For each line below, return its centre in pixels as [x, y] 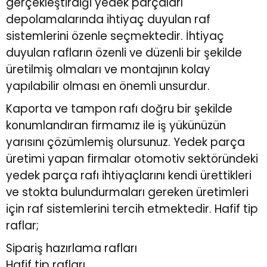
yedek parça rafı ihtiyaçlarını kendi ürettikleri [129, 176]
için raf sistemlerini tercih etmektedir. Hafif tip [132, 209]
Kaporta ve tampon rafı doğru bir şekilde [119, 109]
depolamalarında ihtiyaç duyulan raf [108, 20]
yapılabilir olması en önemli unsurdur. [109, 86]
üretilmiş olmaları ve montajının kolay [108, 70]
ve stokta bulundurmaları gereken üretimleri [127, 193]
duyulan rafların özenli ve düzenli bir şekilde [124, 53]
